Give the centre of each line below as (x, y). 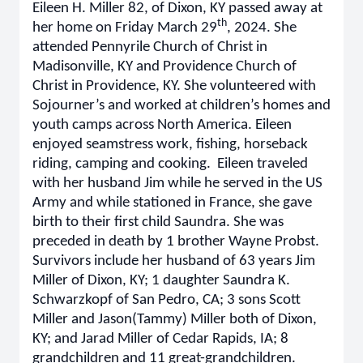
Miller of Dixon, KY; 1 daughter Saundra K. (161, 281)
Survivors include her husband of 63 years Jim (174, 261)
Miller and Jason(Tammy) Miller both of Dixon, (175, 320)
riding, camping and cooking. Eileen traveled (170, 164)
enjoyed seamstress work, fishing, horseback (170, 145)
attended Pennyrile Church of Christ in (150, 47)
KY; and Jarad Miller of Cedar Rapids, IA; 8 (160, 339)
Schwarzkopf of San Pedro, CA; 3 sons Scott (167, 300)
